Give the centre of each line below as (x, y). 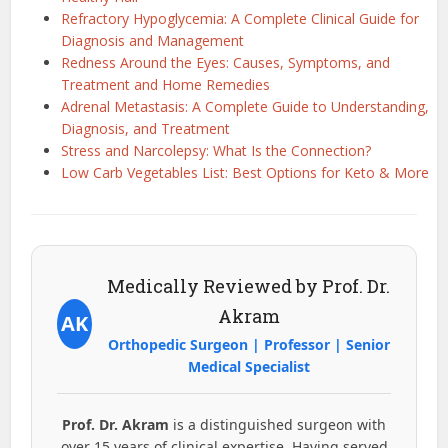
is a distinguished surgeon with (277, 424)
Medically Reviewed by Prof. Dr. (249, 285)
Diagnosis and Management (153, 40)
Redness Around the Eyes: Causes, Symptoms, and (226, 62)
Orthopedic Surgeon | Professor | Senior (248, 344)
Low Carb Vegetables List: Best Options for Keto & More (245, 172)
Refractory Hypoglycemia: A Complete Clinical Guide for (240, 18)
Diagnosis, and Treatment (146, 128)
